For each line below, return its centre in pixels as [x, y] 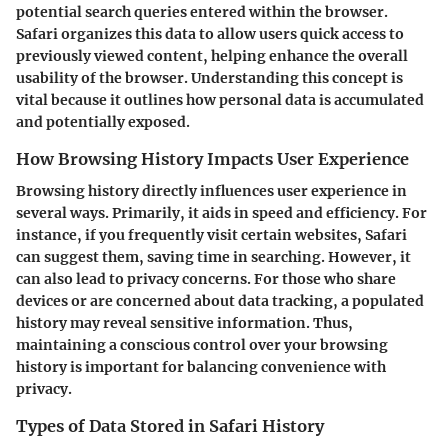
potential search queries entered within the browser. [202, 12]
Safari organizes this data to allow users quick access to [210, 34]
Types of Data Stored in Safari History [170, 426]
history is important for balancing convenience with [201, 367]
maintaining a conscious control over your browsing [202, 345]
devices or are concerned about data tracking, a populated [220, 301]
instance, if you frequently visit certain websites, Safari [211, 235]
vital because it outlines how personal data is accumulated [220, 100]
